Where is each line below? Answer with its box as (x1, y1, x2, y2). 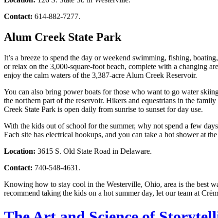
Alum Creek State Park (4, 31, 124, 44)
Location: (4, 146, 37, 155)
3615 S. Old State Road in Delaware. (37, 146, 152, 155)
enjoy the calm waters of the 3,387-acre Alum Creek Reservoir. (4, 71, 197, 79)
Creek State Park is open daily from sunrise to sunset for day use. (4, 105, 203, 113)
